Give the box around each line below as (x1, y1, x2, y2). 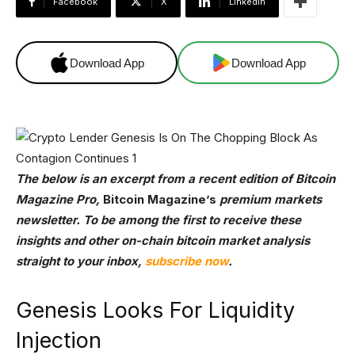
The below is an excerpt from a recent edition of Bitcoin (16, 171, 335, 186)
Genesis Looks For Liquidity (16, 297, 295, 323)
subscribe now (145, 254, 228, 269)
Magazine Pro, (16, 192, 103, 207)
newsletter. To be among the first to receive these (16, 212, 301, 227)
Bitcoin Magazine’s (103, 192, 216, 207)
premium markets (216, 192, 322, 207)
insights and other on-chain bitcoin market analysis (16, 233, 310, 248)
